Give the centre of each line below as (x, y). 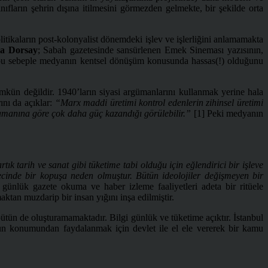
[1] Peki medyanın (229, 113)
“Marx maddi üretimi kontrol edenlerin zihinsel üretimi (159, 102)
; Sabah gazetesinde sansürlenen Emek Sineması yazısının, (150, 50)
